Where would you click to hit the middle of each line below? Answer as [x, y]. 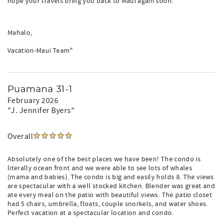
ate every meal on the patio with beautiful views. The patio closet [110, 195]
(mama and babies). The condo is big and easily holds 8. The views [111, 177]
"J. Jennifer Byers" [41, 111]
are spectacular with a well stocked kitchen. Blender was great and [111, 186]
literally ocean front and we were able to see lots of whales [100, 168]
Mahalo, [20, 33]
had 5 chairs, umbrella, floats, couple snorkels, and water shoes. [108, 204]
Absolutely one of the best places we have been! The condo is [104, 159]
